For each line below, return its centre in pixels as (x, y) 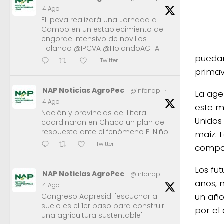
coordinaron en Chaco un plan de (103, 122)
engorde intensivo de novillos (94, 39)
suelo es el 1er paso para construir (103, 206)
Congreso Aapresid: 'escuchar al (100, 196)
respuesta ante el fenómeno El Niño (105, 132)
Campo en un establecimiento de (102, 29)
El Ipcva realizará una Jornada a (99, 20)
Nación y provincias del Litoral (95, 113)
